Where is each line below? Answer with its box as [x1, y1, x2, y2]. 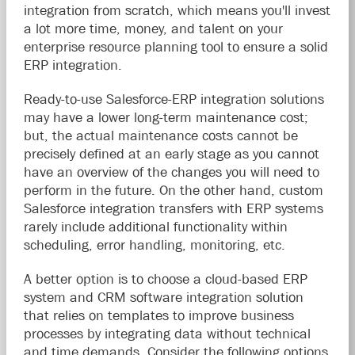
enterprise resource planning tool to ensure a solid [23, 38, 328, 55]
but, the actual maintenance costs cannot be [23, 127, 298, 143]
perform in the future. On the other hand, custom [23, 181, 323, 198]
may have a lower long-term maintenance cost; [23, 109, 308, 125]
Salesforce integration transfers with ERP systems [23, 200, 323, 216]
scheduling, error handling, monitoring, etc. [23, 236, 285, 253]
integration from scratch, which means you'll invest [23, 2, 330, 18]
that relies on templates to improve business [23, 307, 294, 323]
